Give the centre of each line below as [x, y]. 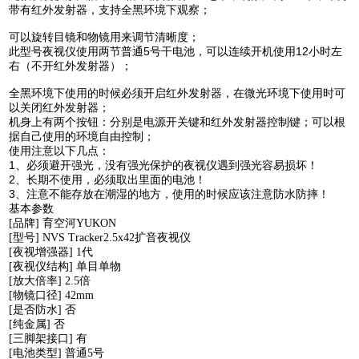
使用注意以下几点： [60, 150]
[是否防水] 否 [44, 309]
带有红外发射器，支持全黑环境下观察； [110, 9]
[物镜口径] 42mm [53, 295]
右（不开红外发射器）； [71, 65]
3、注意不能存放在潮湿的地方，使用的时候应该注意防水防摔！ [169, 194]
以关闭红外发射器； [60, 107]
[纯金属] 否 [39, 324]
